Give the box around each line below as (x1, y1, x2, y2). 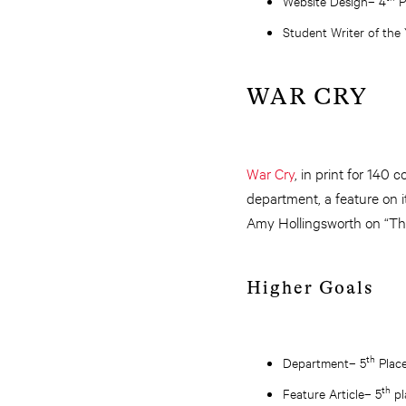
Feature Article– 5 (283, 384, 382, 401)
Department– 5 (283, 353, 366, 371)
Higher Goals (246, 277, 373, 298)
